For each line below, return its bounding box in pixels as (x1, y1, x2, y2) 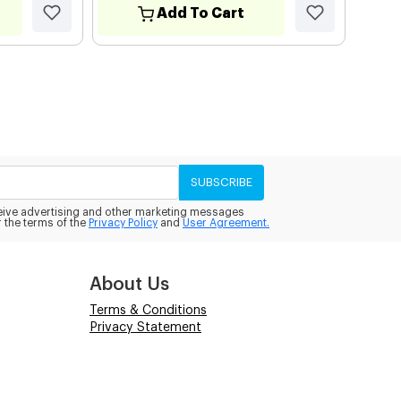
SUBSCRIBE (191, 176, 252, 189)
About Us (90, 275, 169, 294)
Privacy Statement (90, 320, 201, 334)
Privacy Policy (89, 217, 158, 228)
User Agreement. (183, 217, 269, 228)
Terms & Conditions (90, 303, 207, 317)
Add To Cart (156, 6, 244, 21)
